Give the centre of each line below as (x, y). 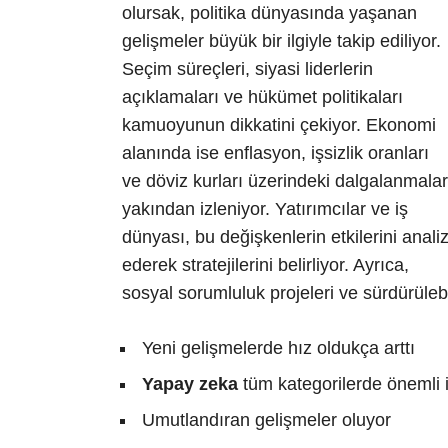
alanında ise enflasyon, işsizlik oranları (275, 153)
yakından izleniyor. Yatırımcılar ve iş (265, 209)
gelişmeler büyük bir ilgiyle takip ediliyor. (281, 41)
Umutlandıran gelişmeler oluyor (266, 419)
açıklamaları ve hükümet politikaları (262, 97)
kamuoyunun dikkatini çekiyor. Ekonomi (279, 125)
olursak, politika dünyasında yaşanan (269, 13)
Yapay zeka (190, 383)
